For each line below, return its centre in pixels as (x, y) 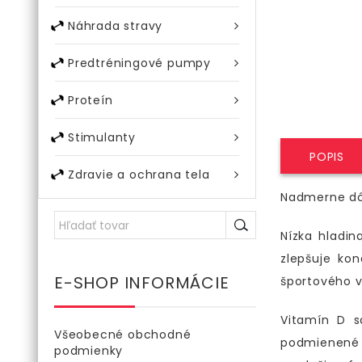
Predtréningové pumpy (139, 63)
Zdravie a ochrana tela (139, 175)
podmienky (89, 351)
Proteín (90, 100)
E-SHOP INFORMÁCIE (142, 283)
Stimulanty (102, 137)
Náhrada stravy (116, 26)
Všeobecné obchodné (123, 335)
